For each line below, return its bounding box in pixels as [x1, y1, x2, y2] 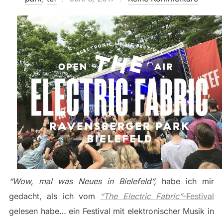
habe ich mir [156, 176, 215, 187]
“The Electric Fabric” [100, 191, 183, 202]
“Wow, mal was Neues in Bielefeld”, [8, 176, 157, 187]
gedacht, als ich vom [8, 191, 101, 202]
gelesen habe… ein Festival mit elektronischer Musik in [8, 206, 215, 217]
